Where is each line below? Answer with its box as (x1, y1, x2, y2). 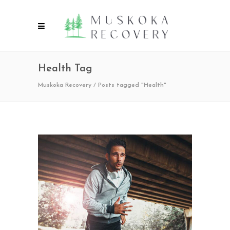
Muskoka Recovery (38, 82, 91, 88)
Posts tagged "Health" (98, 82, 166, 88)
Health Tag (38, 64, 92, 74)
